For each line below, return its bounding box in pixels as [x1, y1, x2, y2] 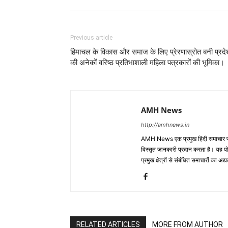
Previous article [70, 34, 112, 42]
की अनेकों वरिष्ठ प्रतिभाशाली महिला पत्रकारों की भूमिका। [70, 58, 224, 68]
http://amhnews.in [141, 121, 189, 129]
